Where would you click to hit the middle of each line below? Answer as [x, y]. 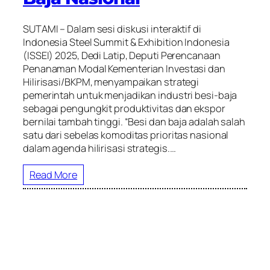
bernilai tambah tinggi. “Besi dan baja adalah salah [134, 121]
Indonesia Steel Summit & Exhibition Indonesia [126, 42]
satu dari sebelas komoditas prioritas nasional [126, 135]
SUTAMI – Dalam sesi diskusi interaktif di [112, 29]
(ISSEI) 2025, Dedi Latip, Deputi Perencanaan [122, 55]
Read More [54, 174]
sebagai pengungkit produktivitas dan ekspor [124, 108]
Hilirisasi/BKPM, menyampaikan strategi [111, 82]
